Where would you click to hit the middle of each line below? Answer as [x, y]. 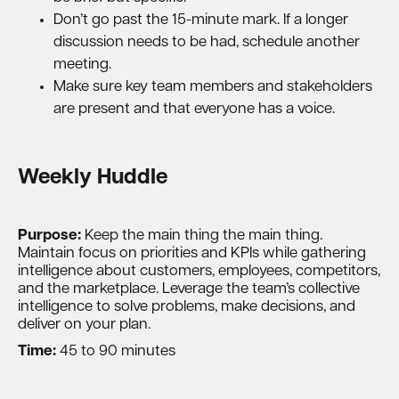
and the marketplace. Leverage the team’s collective [189, 289]
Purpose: [49, 236]
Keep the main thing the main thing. [202, 236]
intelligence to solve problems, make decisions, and [187, 307]
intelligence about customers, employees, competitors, [199, 271]
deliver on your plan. [86, 325]
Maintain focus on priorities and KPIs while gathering [192, 253]
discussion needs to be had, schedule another [207, 42]
